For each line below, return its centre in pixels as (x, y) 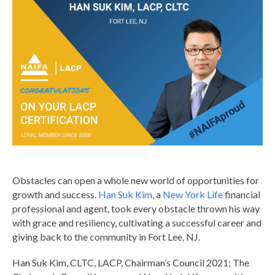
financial (242, 194)
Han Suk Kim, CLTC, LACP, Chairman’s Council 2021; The (131, 262)
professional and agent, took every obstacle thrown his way (136, 208)
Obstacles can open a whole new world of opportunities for (136, 180)
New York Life (193, 194)
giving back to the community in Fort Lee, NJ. (107, 236)
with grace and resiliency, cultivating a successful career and (137, 222)
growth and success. (55, 194)
